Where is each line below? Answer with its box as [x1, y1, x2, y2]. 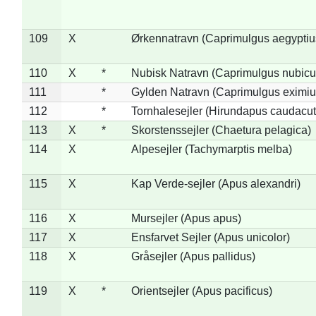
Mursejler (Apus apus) [130, 212, 241, 224]
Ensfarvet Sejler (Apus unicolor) [130, 231, 290, 243]
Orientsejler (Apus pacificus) [130, 284, 272, 297]
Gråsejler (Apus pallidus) [130, 250, 255, 262]
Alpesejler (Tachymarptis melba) [130, 142, 292, 155]
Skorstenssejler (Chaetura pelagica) [130, 123, 311, 136]
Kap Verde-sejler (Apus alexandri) [130, 177, 300, 190]
